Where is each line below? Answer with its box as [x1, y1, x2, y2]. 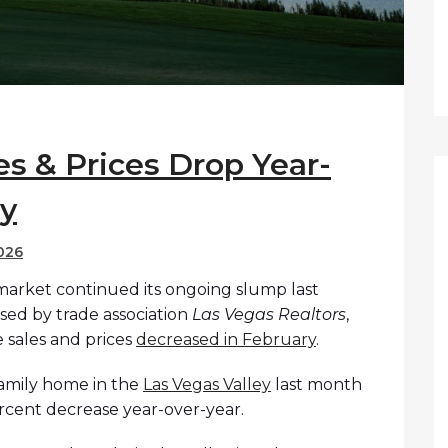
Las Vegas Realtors [192, 305, 346, 325]
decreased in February [136, 330, 316, 350]
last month [271, 375, 362, 395]
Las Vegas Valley [143, 375, 271, 395]
